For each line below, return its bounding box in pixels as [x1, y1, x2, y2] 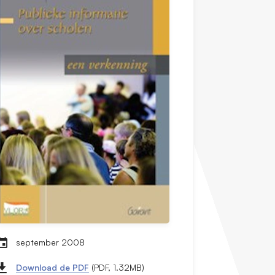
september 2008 [16, 237, 85, 248]
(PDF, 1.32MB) [89, 262, 145, 273]
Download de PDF [16, 262, 90, 273]
